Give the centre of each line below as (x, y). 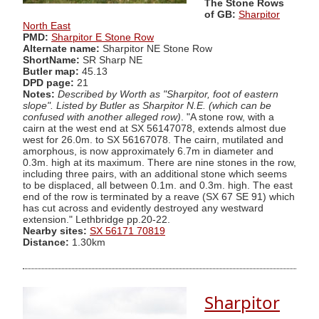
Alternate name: (63, 48)
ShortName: (51, 60)
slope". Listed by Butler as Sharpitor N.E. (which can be (147, 105)
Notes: (39, 94)
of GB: (220, 14)
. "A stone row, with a (228, 117)
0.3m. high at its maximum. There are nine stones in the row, (159, 162)
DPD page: (48, 83)
